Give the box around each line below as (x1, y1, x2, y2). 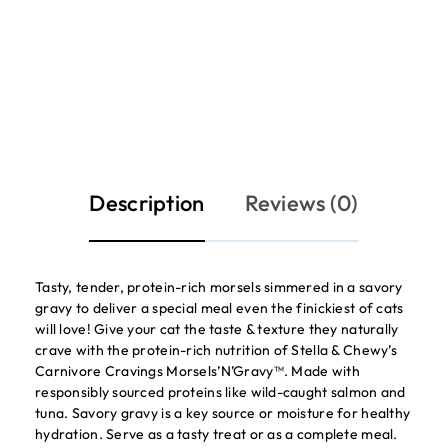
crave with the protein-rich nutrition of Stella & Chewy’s (35, 341, 397, 359)
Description (89, 189, 205, 217)
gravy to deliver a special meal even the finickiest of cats (35, 299, 404, 317)
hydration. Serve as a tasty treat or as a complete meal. (35, 425, 398, 443)
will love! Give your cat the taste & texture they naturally (35, 320, 399, 338)
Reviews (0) (244, 189, 359, 217)
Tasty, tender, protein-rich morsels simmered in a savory (35, 278, 403, 296)
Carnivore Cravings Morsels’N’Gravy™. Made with (35, 362, 360, 380)
